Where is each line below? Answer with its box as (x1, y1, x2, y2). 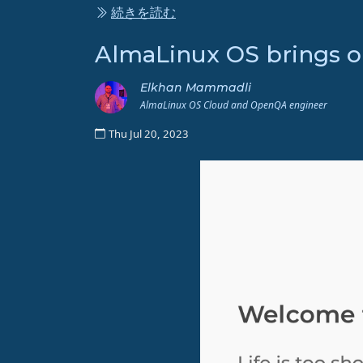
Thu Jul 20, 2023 (109, 126, 189, 141)
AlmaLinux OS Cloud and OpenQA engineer (140, 97, 327, 112)
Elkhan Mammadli (140, 79, 251, 95)
